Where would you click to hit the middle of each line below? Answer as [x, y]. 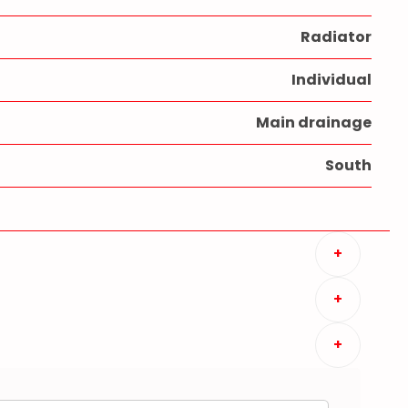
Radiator [336, 37]
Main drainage [314, 122]
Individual [331, 80]
